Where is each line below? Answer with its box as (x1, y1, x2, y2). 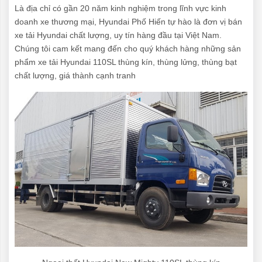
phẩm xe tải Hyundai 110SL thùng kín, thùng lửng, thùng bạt (15, 57, 237, 67)
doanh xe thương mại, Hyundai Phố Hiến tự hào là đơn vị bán (15, 16, 242, 26)
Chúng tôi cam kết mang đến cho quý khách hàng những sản (15, 43, 241, 53)
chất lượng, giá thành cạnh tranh (15, 70, 136, 80)
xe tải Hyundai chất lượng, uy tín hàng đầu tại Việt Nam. (15, 30, 222, 40)
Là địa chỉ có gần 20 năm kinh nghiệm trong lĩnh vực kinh (15, 3, 226, 13)
